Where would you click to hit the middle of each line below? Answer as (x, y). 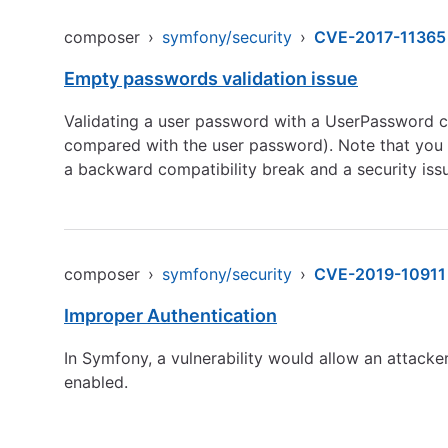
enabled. (96, 382)
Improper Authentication (170, 315)
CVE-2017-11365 (380, 37)
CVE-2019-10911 (380, 274)
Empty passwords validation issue (211, 78)
